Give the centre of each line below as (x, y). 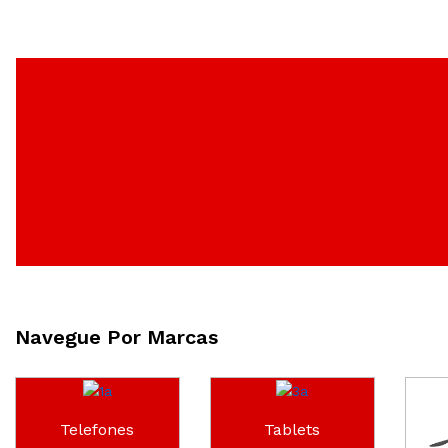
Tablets (292, 429)
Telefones (97, 429)
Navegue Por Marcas (116, 337)
